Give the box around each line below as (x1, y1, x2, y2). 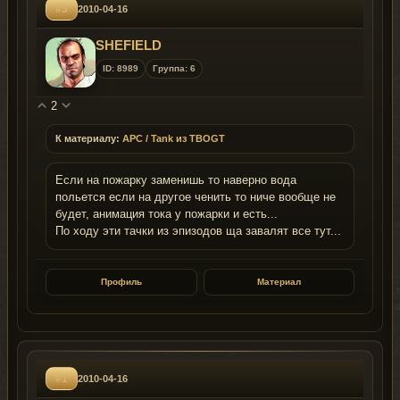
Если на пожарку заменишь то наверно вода (55, 173, 296, 187)
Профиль (100, 276, 142, 287)
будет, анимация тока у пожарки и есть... (55, 207, 278, 221)
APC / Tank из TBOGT (122, 132, 225, 144)
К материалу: (55, 132, 120, 144)
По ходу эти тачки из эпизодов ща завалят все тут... (55, 224, 341, 237)
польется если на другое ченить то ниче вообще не (55, 190, 336, 204)
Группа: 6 (153, 62, 196, 73)
